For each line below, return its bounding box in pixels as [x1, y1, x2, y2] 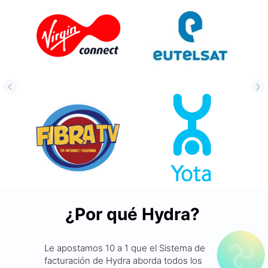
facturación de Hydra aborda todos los [44, 255, 202, 267]
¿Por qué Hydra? [65, 204, 200, 225]
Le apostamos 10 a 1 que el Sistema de [44, 242, 205, 254]
